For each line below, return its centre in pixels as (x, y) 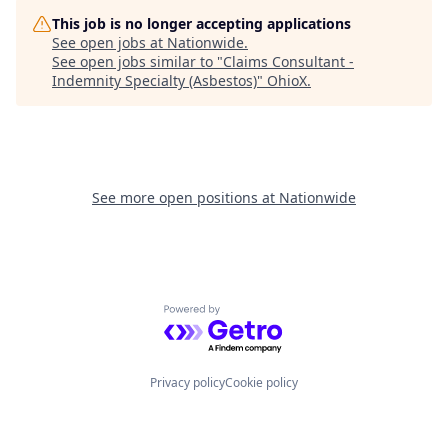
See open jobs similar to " (137, 61)
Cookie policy (261, 382)
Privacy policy (187, 382)
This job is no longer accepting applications (201, 23)
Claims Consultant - (288, 61)
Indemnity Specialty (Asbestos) (154, 80)
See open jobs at (109, 42)
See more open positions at (185, 197)
